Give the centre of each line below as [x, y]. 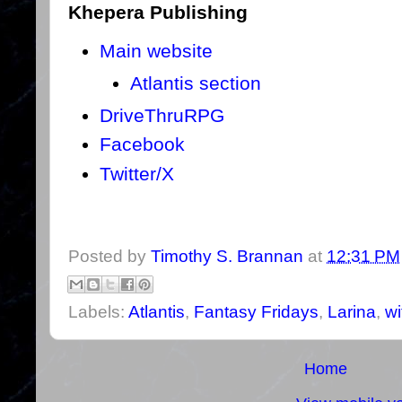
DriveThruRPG [162, 115]
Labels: [98, 312]
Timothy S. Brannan [227, 256]
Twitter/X [136, 173]
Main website [156, 50]
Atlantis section [196, 83]
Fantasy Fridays [256, 312]
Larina [352, 312]
